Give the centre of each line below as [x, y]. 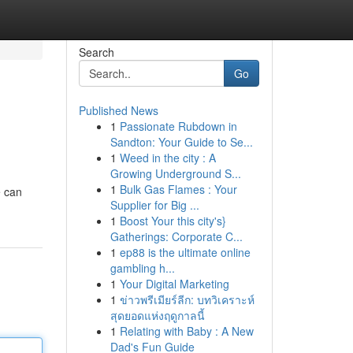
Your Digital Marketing [174, 284]
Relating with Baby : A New [186, 331]
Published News [118, 110]
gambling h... [142, 268]
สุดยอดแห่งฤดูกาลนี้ [157, 315]
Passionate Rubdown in [178, 126]
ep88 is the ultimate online [185, 252]
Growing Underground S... [175, 173]
